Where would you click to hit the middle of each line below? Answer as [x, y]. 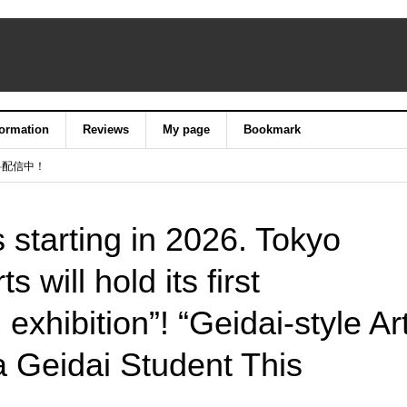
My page [187, 129]
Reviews [106, 129]
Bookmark [273, 129]
